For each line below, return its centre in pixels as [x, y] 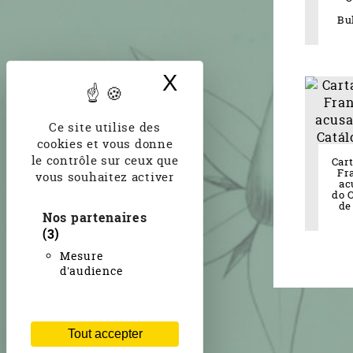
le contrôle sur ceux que [105, 160]
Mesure [82, 256]
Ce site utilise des [105, 127]
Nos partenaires [95, 217]
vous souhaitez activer [105, 177]
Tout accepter [105, 334]
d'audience [92, 271]
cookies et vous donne [105, 144]
